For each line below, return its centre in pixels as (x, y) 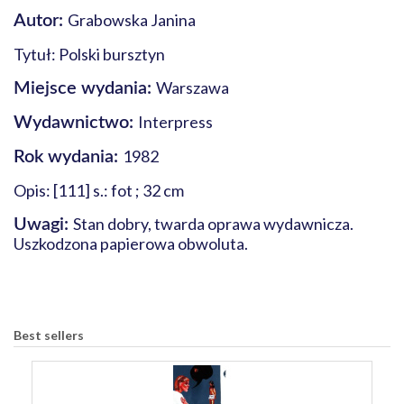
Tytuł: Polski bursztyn (91, 54)
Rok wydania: (68, 157)
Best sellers (49, 335)
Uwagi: (43, 225)
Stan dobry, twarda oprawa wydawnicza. (213, 224)
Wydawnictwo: (76, 123)
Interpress (175, 122)
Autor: (41, 21)
